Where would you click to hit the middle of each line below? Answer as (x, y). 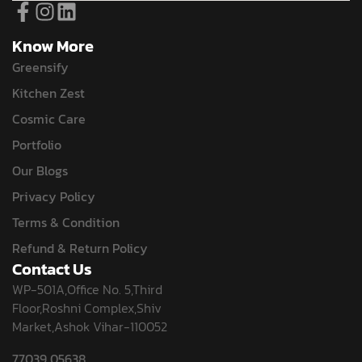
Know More (53, 46)
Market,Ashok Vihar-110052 (90, 327)
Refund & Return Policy (80, 248)
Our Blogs (40, 171)
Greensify (40, 67)
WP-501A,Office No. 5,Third (87, 290)
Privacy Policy (54, 197)
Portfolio (37, 145)
